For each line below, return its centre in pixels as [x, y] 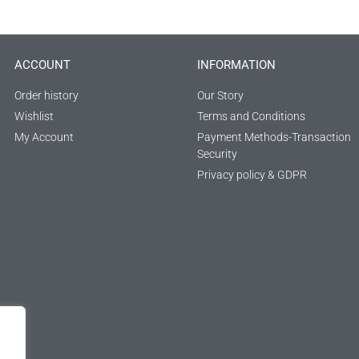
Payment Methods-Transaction [274, 137]
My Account [44, 137]
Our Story [220, 95]
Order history [46, 95]
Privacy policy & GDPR [252, 175]
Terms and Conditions [251, 116]
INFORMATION [236, 65]
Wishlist [34, 116]
